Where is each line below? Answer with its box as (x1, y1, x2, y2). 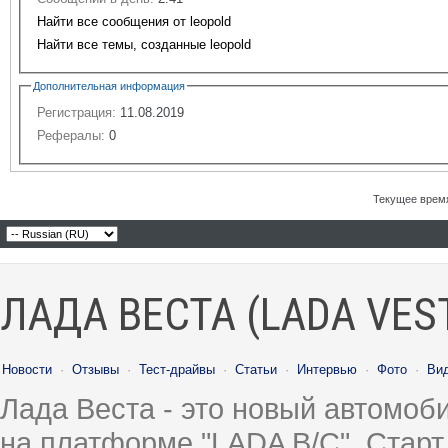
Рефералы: (37, 127, 105, 143)
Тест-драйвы (139, 361, 215, 377)
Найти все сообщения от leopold (37, 13, 231, 29)
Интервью (297, 361, 357, 377)
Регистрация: (37, 104, 116, 120)
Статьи (235, 361, 277, 377)
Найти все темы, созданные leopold (37, 36, 251, 52)
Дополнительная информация (33, 79, 185, 92)
